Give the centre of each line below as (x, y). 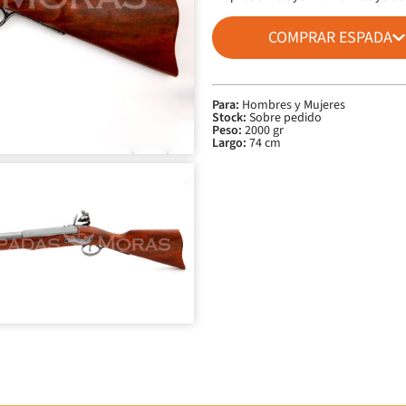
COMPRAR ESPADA (331, 38)
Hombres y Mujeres (292, 105)
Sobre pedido (284, 118)
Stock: (229, 118)
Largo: (229, 143)
